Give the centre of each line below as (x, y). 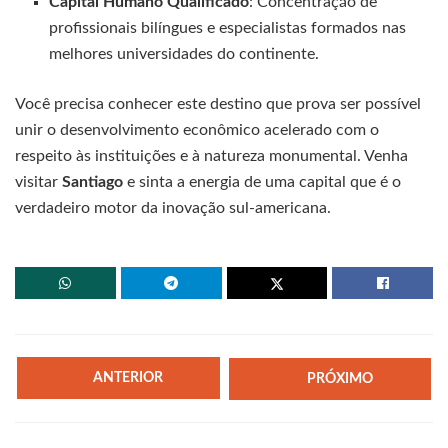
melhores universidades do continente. (184, 54)
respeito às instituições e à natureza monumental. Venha (211, 156)
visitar (38, 182)
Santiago (92, 182)
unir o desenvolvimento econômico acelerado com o (197, 130)
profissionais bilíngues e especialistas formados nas (228, 28)
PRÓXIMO (339, 378)
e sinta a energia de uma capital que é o (262, 182)
